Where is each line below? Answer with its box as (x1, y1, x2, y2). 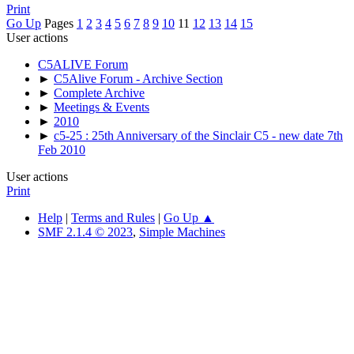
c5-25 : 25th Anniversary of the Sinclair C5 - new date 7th (54, 128, 343, 142)
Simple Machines (139, 224, 225, 239)
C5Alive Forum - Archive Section (54, 71, 223, 85)
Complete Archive (54, 85, 145, 100)
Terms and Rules (71, 210, 155, 224)
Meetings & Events (54, 100, 149, 114)
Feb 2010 (38, 142, 85, 156)
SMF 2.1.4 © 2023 (38, 224, 133, 239)
